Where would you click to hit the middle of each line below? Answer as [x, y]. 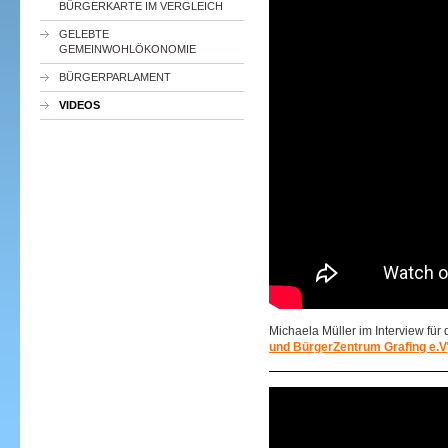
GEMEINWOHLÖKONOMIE [127, 49]
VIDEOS [79, 105]
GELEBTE [84, 34]
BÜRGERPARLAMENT [115, 77]
